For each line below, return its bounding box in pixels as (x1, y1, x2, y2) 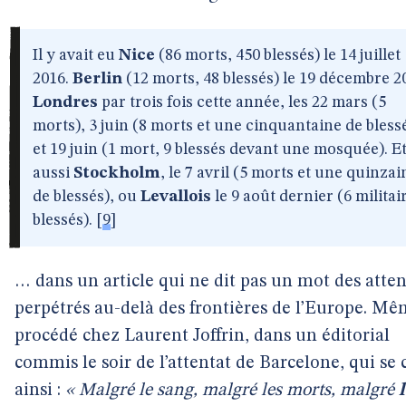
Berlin (72, 71, 122, 87)
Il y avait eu (33, 47, 119, 63)
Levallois (140, 188, 211, 205)
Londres (33, 94, 98, 111)
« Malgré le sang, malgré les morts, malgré (65, 382, 399, 400)
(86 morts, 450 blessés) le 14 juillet (155, 47, 401, 63)
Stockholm (73, 165, 160, 181)
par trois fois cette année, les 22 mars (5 (98, 94, 386, 111)
